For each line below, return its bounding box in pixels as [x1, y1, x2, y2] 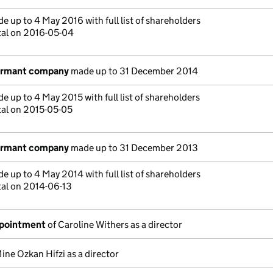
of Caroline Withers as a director [46, 219, 182, 230]
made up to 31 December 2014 [69, 65, 198, 77]
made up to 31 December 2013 [69, 142, 198, 154]
